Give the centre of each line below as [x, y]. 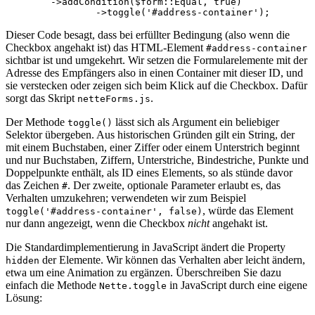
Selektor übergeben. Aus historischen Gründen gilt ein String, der [150, 135]
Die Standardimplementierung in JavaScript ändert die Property [146, 247]
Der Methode [37, 122]
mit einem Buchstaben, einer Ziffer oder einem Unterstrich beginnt [153, 148]
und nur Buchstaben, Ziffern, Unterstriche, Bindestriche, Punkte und [157, 160]
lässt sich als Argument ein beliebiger [196, 122]
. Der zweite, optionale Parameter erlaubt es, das [174, 186]
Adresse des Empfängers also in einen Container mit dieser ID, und [154, 73]
